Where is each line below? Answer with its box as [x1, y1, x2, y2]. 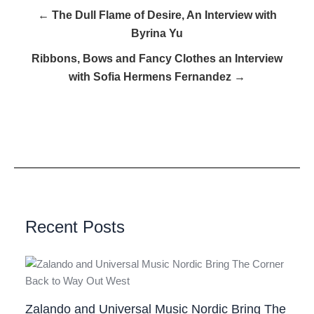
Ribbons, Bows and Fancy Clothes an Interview [32, 53, 282, 65]
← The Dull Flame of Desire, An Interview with [37, 9, 277, 22]
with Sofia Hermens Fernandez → [69, 71, 245, 83]
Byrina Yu [131, 27, 183, 40]
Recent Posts [25, 217, 125, 236]
